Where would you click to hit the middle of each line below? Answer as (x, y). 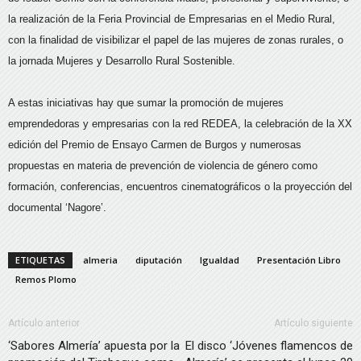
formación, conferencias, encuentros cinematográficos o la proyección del (180, 187)
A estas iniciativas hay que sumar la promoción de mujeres (146, 103)
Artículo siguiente (313, 324)
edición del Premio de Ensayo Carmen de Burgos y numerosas (155, 145)
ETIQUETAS (40, 260)
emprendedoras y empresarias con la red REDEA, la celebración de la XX (180, 124)
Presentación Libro (299, 260)
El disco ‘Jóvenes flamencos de (269, 346)
